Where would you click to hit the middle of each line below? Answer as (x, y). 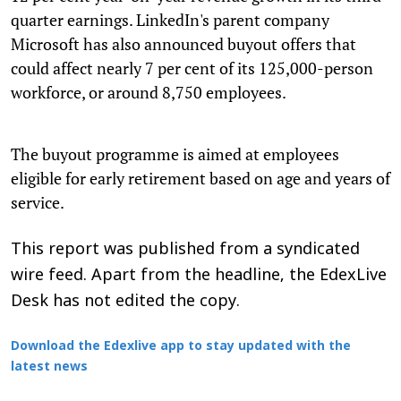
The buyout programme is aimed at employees (175, 154)
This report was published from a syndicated (185, 250)
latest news (49, 367)
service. (38, 202)
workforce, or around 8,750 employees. (149, 92)
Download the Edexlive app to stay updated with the (181, 346)
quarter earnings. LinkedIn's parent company (170, 19)
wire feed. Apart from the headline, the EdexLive (199, 276)
